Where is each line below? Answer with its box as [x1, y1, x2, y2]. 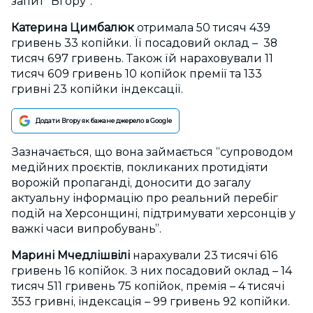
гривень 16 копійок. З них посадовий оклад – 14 [11, 264, 292, 278]
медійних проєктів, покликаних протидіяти [11, 161, 268, 175]
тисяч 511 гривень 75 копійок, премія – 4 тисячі [11, 279, 284, 293]
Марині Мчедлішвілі [11, 249, 133, 263]
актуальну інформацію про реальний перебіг [11, 191, 278, 205]
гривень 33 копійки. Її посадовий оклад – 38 [11, 36, 277, 50]
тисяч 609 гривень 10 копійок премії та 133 [11, 67, 262, 81]
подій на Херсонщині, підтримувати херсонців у [11, 207, 296, 221]
